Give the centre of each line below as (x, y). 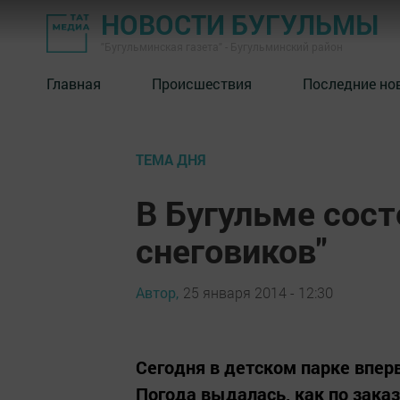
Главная (74, 83)
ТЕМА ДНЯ (171, 159)
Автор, (157, 292)
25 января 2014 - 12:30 (258, 292)
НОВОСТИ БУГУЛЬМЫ (240, 25)
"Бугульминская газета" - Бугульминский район (222, 46)
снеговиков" (231, 250)
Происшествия (202, 83)
